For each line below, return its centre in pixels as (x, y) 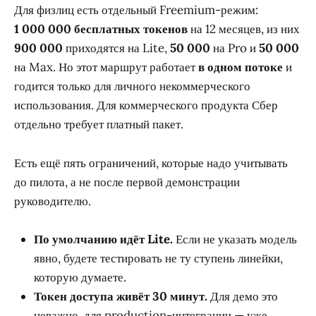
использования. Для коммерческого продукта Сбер (146, 105)
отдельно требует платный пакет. (99, 124)
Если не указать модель (235, 239)
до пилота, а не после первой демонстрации (127, 182)
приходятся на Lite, (116, 48)
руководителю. (53, 201)
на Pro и (235, 48)
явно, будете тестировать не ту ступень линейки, (158, 258)
